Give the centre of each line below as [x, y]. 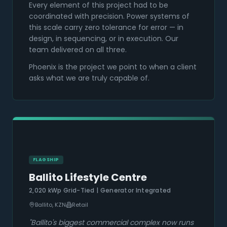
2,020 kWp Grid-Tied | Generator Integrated [100, 191]
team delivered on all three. [78, 50]
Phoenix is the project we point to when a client [113, 67]
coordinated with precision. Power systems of [109, 16]
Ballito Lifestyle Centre [88, 178]
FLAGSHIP [46, 160]
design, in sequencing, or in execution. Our [104, 39]
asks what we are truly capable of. [89, 78]
